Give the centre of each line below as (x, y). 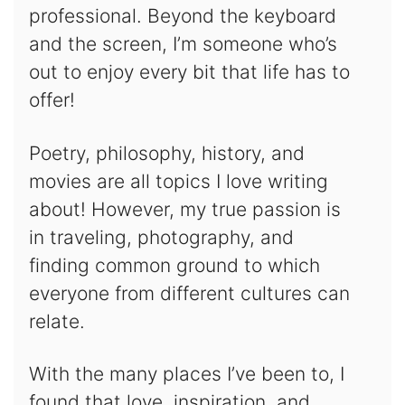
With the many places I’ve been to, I (186, 373)
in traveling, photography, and (161, 237)
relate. (57, 321)
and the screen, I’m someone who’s (183, 44)
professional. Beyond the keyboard (182, 16)
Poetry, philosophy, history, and (166, 153)
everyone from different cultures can (189, 293)
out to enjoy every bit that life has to (189, 72)
